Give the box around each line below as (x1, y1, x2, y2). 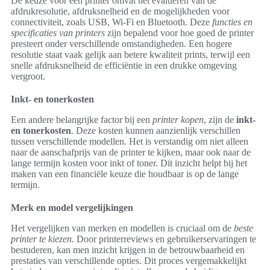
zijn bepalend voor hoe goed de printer (105, 28, 254, 39)
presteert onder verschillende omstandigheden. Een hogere (11, 39, 232, 49)
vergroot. (11, 71, 45, 82)
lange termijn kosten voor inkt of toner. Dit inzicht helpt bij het (11, 158, 247, 169)
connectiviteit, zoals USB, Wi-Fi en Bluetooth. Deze (11, 17, 212, 28)
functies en (212, 17, 253, 28)
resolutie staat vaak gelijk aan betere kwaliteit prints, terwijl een (11, 49, 250, 60)
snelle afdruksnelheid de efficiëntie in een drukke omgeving (11, 60, 237, 71)
